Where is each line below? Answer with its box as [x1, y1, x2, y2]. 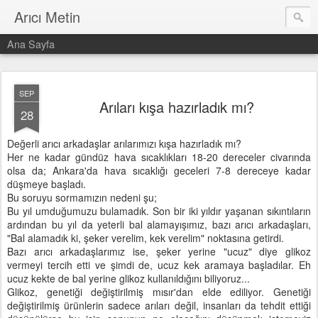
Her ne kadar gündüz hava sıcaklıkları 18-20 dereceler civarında [7, 150, 311, 164]
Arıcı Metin [14, 6, 80, 27]
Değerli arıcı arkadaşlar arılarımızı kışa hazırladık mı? [7, 136, 241, 150]
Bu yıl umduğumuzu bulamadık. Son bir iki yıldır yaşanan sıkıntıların [7, 204, 311, 218]
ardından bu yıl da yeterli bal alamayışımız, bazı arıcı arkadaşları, [7, 217, 311, 231]
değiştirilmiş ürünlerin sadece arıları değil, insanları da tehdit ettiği [7, 298, 311, 312]
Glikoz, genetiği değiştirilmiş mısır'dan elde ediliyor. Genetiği [7, 285, 311, 299]
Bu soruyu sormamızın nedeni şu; [7, 190, 157, 204]
